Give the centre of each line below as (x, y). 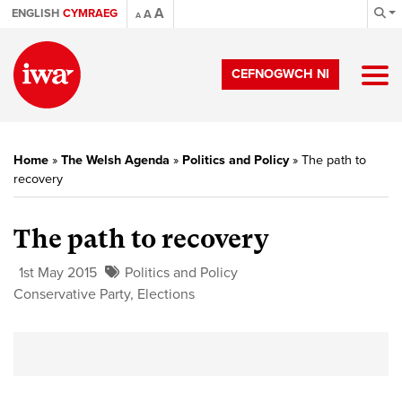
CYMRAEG (90, 13)
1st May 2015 (58, 273)
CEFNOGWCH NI (280, 74)
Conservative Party (72, 294)
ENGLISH (35, 13)
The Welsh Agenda (115, 160)
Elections (166, 294)
